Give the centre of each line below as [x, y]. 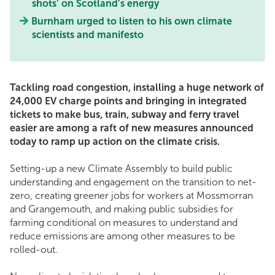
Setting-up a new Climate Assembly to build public [121, 169]
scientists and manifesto [88, 35]
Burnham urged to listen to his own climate [132, 21]
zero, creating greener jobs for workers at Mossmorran [131, 196]
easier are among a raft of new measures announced [132, 128]
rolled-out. [34, 250]
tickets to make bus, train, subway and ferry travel [125, 115]
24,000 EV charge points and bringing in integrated [128, 101]
